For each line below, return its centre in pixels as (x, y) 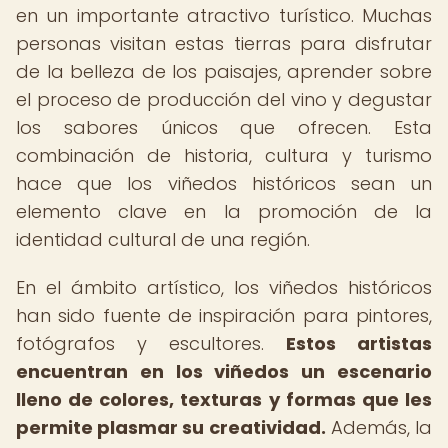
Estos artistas (359, 343)
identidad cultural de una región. (163, 239)
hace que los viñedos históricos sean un (224, 183)
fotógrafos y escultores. (151, 343)
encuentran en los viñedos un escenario (224, 371)
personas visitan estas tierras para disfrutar (224, 43)
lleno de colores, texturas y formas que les (224, 399)
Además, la (379, 427)
